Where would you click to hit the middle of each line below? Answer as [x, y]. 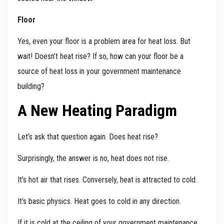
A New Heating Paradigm [97, 110]
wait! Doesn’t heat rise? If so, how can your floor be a [100, 56]
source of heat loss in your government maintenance [99, 71]
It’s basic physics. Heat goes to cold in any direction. [99, 201]
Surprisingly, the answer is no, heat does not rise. [93, 158]
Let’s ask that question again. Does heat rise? [88, 137]
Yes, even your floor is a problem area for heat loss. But [104, 41]
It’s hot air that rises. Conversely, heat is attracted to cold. [107, 180]
